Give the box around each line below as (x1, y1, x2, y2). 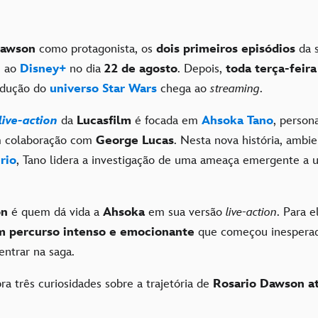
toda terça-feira (226, 62, 317, 77)
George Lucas (96, 133, 174, 148)
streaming (210, 82, 260, 97)
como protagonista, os (35, 42, 156, 57)
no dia (66, 62, 104, 77)
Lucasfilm (77, 114, 135, 128)
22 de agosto (104, 62, 177, 77)
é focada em (135, 114, 202, 128)
